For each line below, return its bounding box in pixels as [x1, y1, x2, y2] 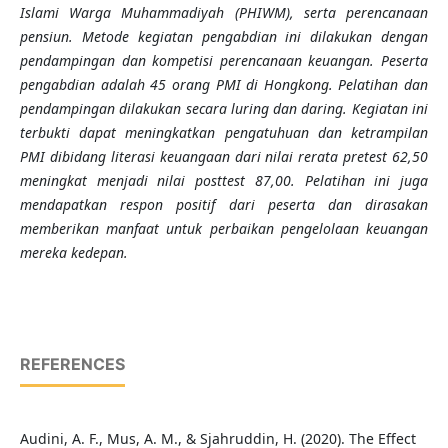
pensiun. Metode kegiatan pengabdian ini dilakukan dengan [19, 27, 429, 47]
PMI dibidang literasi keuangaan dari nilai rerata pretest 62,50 [19, 147, 429, 167]
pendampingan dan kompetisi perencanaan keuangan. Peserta [19, 51, 429, 71]
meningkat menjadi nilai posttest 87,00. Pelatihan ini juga [19, 171, 429, 191]
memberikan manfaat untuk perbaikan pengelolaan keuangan [19, 219, 429, 239]
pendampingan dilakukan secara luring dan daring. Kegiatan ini [19, 99, 429, 119]
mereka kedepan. [19, 243, 128, 263]
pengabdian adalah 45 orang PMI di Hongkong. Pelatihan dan [19, 75, 429, 95]
